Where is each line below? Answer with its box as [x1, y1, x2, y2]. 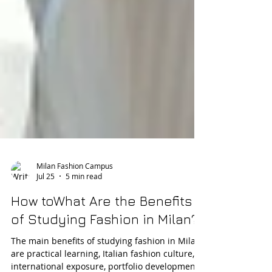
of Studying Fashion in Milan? [11, 245, 198, 260]
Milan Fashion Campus [36, 194, 113, 204]
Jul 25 [36, 205, 55, 214]
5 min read [66, 205, 102, 214]
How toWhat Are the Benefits [11, 226, 192, 242]
